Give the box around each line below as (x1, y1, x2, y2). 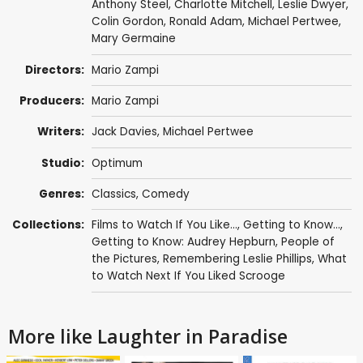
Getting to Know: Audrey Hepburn (91, 234, 275, 250)
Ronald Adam (169, 14, 242, 30)
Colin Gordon (91, 14, 164, 30)
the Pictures (91, 251, 157, 267)
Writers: (37, 124, 85, 140)
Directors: (25, 62, 85, 78)
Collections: (12, 217, 85, 233)
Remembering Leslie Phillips (162, 251, 312, 267)
